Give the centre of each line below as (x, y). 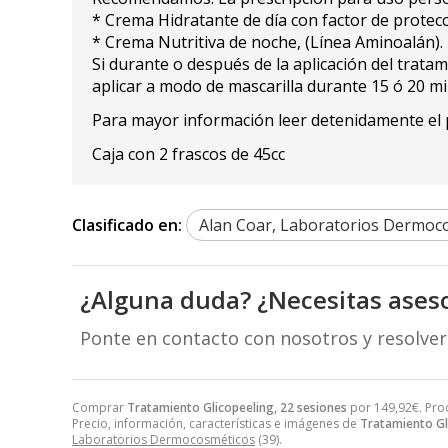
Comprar (99, 407)
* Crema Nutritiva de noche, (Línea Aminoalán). (267, 41)
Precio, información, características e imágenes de (216, 423)
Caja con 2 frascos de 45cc (188, 153)
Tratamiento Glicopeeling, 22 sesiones (237, 407)
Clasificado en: (127, 224)
